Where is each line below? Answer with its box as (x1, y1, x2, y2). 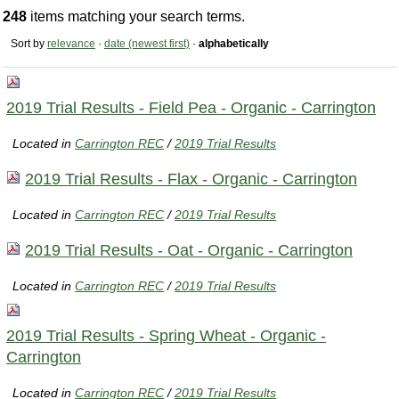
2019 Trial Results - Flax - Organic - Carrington (25, 169, 357, 188)
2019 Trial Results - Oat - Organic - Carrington (25, 240, 353, 259)
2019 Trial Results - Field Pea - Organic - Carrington (6, 98, 376, 117)
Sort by (11, 37, 45, 51)
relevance (47, 37, 95, 51)
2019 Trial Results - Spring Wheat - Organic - (6, 326, 326, 345)
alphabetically (199, 37, 269, 51)
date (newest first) (104, 37, 190, 51)
